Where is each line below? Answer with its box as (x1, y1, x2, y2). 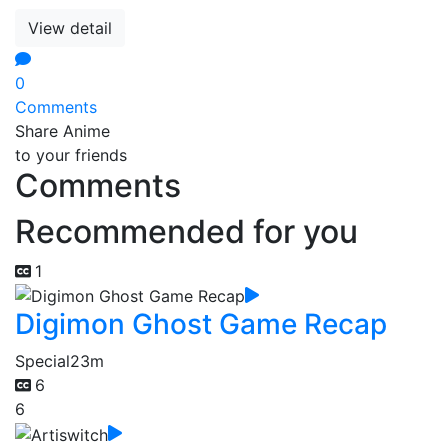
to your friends (15, 144, 127, 165)
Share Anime (15, 120, 110, 141)
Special (15, 351, 70, 372)
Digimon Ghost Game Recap (15, 307, 387, 342)
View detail (28, 17, 112, 38)
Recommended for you (15, 211, 358, 251)
